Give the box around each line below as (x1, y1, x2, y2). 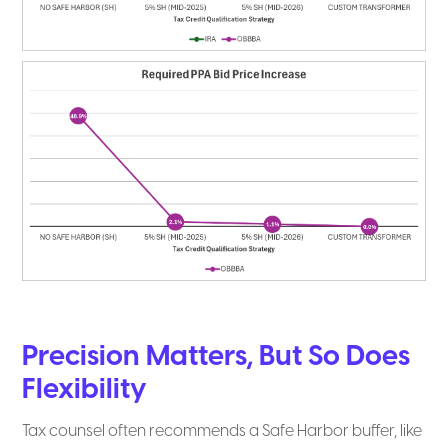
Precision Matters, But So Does (22, 342, 411, 372)
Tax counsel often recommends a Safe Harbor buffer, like (22, 422, 423, 440)
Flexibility (22, 375, 148, 405)
